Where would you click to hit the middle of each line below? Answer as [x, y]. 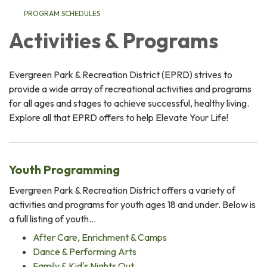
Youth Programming [64, 169]
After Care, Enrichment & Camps [100, 237]
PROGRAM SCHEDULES [62, 13]
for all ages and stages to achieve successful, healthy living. [129, 103]
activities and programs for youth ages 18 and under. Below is [132, 204]
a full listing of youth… [52, 218]
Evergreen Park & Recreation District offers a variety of [122, 190]
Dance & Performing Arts [85, 251]
